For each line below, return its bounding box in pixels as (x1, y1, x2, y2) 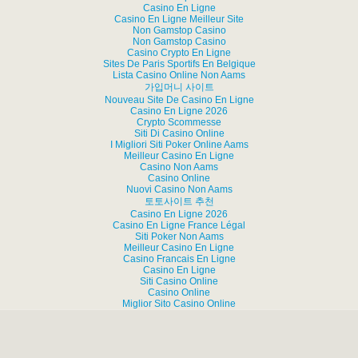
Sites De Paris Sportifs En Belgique (102, 58, 256, 70)
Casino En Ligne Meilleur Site (114, 14, 244, 25)
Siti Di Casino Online (133, 128, 225, 139)
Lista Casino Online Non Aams (113, 70, 245, 81)
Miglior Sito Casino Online (122, 298, 236, 309)
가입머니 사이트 (144, 82, 214, 93)
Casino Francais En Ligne (122, 253, 236, 265)
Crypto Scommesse (137, 117, 221, 128)
